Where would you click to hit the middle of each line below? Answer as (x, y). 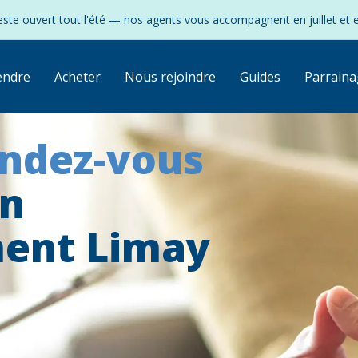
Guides (260, 77)
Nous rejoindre (170, 77)
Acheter (77, 77)
